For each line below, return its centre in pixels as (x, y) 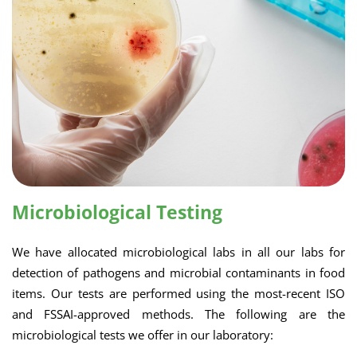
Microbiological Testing (117, 212)
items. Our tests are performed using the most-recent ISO (178, 293)
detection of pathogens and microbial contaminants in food (178, 273)
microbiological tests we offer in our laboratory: (143, 335)
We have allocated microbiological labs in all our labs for (178, 252)
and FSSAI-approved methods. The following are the (178, 314)
